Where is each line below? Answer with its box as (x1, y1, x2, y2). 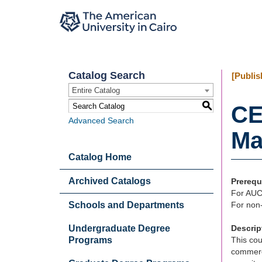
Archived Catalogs (68, 176, 151, 186)
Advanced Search (68, 116, 134, 125)
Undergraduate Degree (68, 223, 170, 233)
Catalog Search (68, 70, 145, 81)
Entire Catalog (72, 86, 120, 95)
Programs (68, 235, 112, 245)
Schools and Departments (68, 200, 184, 210)
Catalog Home (68, 152, 132, 162)
